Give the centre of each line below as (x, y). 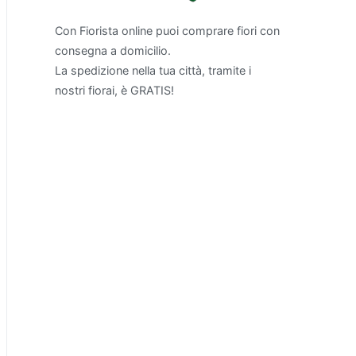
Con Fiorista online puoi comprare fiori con (167, 31)
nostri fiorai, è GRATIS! (114, 91)
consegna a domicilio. (113, 51)
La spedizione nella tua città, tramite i (153, 71)
